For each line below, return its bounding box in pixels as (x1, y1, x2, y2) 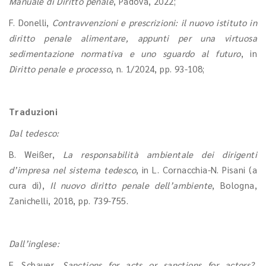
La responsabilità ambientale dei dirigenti (63, 148, 257, 160)
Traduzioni (9, 106, 58, 117)
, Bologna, (212, 179, 257, 191)
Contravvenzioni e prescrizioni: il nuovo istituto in (52, 17, 257, 28)
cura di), (9, 179, 50, 191)
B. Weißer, (9, 148, 63, 160)
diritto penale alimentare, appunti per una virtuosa (9, 32, 257, 43)
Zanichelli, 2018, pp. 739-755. (9, 195, 128, 206)
